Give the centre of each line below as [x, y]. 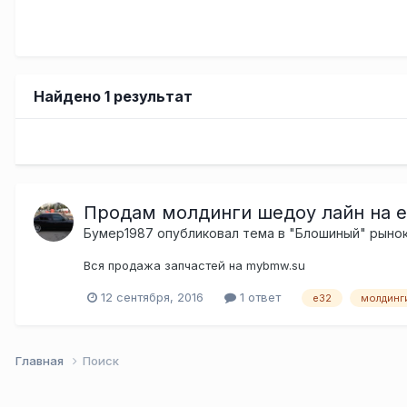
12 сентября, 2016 [152, 297]
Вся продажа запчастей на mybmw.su [194, 265]
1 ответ [258, 297]
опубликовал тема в [221, 233]
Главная [41, 360]
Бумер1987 [119, 233]
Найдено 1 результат [113, 96]
